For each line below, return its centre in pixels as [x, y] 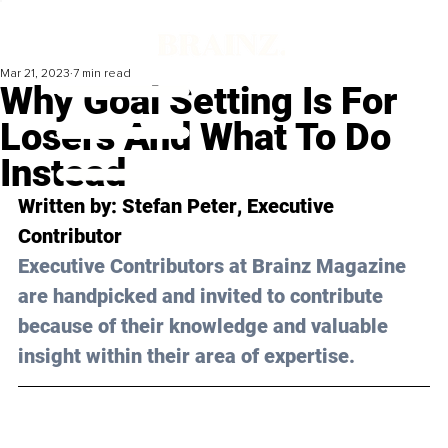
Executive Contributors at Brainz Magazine [214, 266]
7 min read [102, 74]
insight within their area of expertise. [186, 356]
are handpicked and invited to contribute [203, 296]
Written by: [70, 206]
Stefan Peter [179, 206]
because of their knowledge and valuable [205, 326]
